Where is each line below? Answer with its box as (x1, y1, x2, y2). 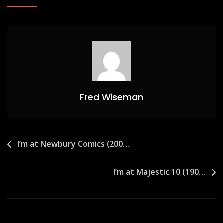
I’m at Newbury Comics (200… (17, 138, 130, 150)
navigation (7, 152, 67, 168)
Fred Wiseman (80, 91, 143, 104)
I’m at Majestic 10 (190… (113, 166, 206, 178)
